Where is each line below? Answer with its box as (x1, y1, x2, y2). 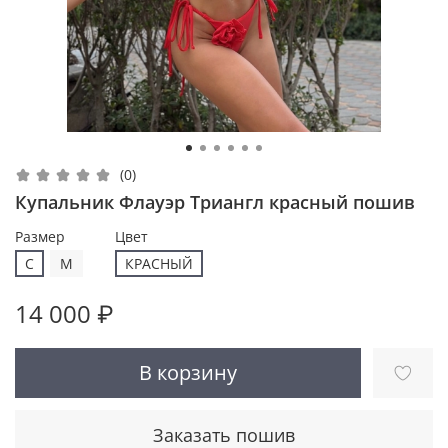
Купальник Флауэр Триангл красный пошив (15, 189, 415, 214)
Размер (15, 226, 65, 246)
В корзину (139, 358, 237, 386)
